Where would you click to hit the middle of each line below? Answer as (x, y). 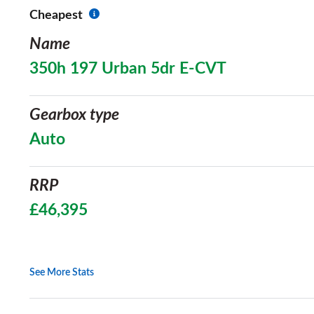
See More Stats (62, 273)
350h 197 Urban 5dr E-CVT (128, 69)
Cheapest (56, 15)
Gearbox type (74, 115)
